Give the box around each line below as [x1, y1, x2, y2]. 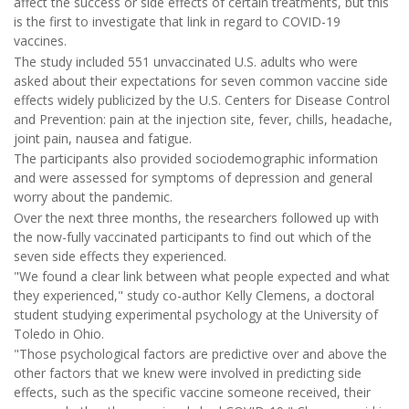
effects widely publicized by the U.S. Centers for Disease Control [14, 90, 390, 109]
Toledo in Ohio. [14, 325, 104, 342]
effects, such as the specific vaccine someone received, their [14, 383, 371, 402]
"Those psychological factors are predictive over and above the [14, 345, 387, 363]
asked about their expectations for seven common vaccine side [14, 71, 388, 89]
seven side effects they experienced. [14, 246, 226, 265]
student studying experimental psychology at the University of [14, 306, 378, 323]
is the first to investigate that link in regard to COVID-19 [14, 13, 341, 31]
